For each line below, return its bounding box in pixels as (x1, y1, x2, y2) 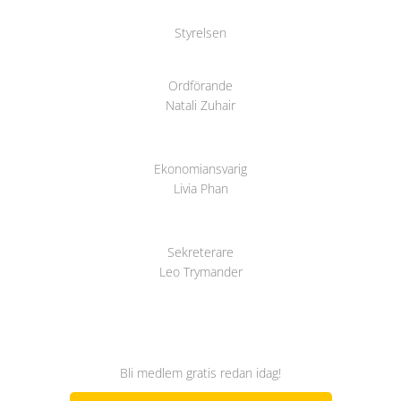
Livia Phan (173, 180, 228, 197)
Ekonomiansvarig (154, 160, 247, 177)
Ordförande (168, 76, 233, 94)
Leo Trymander (158, 263, 243, 281)
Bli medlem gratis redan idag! (120, 364, 281, 382)
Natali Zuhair (166, 96, 235, 114)
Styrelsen (175, 23, 226, 41)
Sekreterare (167, 243, 234, 261)
